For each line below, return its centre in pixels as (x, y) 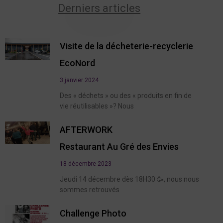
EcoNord (77, 63)
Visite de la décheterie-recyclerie (126, 46)
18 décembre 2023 (86, 164)
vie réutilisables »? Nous (97, 106)
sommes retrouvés (90, 189)
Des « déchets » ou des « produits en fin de (126, 95)
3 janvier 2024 (79, 80)
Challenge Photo (93, 213)
